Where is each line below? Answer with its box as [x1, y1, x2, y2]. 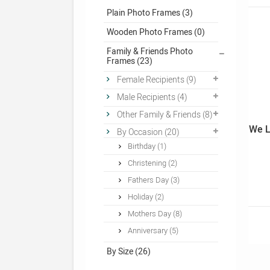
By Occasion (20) [117, 126, 180, 139]
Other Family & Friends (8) [117, 108, 213, 122]
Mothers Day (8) [128, 208, 182, 220]
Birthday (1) [128, 140, 166, 152]
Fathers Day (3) [128, 174, 180, 186]
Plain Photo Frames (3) [107, 7, 193, 20]
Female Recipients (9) [117, 74, 196, 87]
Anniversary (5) [128, 225, 178, 237]
